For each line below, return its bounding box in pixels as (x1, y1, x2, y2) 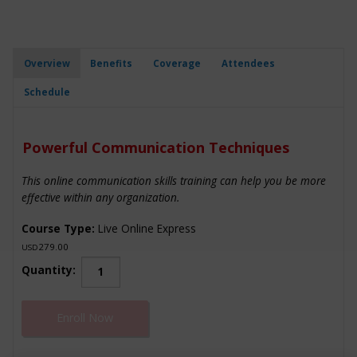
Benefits (90, 57, 133, 69)
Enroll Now (57, 310, 114, 326)
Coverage (152, 57, 201, 69)
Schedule (23, 86, 70, 99)
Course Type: (22, 221, 95, 237)
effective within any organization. (22, 190, 179, 206)
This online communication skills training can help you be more (22, 173, 326, 189)
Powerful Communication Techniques (22, 138, 289, 158)
